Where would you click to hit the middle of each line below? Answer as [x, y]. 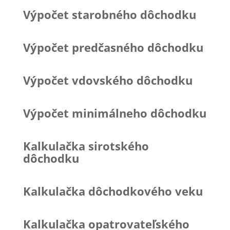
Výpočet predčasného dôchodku [113, 47]
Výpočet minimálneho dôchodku [114, 113]
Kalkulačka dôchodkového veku [113, 191]
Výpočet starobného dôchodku [109, 14]
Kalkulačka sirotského [86, 146]
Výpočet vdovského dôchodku [108, 80]
